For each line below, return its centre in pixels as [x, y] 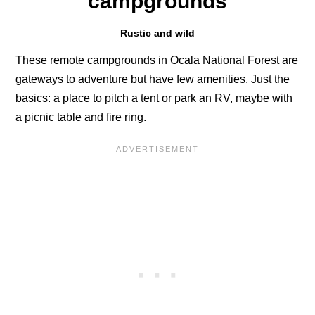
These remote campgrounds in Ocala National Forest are [157, 60]
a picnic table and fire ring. [81, 117]
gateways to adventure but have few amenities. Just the [153, 79]
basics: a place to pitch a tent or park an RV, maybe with [154, 98]
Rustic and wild [157, 33]
